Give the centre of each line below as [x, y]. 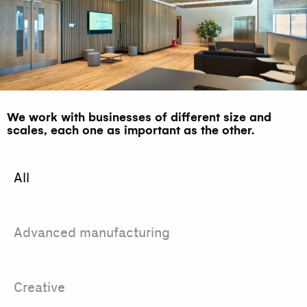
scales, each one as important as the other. [131, 131]
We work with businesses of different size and [139, 118]
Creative [39, 288]
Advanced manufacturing [92, 233]
